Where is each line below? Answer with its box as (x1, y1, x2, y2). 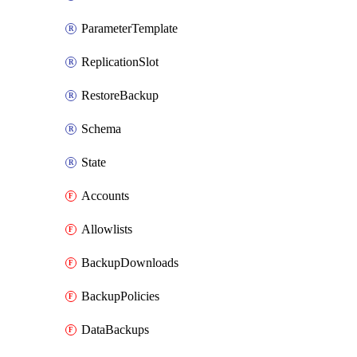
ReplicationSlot (81, 55, 159, 69)
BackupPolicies (81, 289, 159, 303)
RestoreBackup (81, 88, 159, 102)
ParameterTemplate (81, 22, 178, 35)
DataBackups (81, 323, 149, 336)
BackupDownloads (81, 256, 178, 269)
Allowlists (81, 222, 132, 236)
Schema (81, 122, 121, 135)
